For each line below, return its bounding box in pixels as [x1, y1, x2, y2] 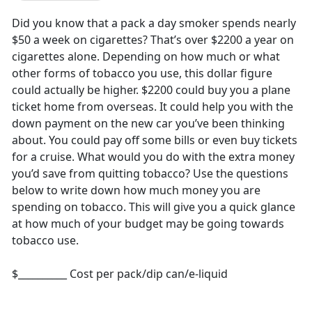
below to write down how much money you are [12, 182, 260, 198]
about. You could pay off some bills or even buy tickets [12, 132, 297, 148]
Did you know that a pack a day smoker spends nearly [12, 15, 296, 31]
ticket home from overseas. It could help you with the [12, 99, 293, 115]
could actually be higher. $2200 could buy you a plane [12, 82, 290, 98]
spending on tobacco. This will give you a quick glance [12, 199, 295, 215]
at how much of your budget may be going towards [12, 216, 284, 232]
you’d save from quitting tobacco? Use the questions [12, 166, 288, 182]
